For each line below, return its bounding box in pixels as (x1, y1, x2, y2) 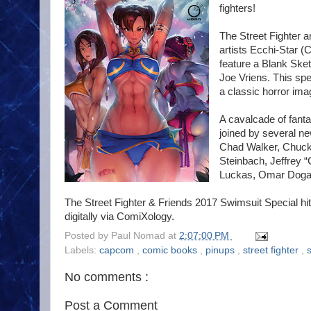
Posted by (65, 230, 111, 241)
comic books (142, 245, 200, 255)
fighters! (219, 3, 255, 15)
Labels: (65, 245, 99, 255)
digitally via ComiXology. (65, 211, 174, 223)
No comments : (65, 270, 149, 284)
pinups (205, 245, 237, 255)
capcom (99, 245, 137, 255)
